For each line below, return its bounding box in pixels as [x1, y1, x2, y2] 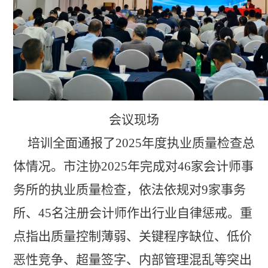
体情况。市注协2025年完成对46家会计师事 [13, 159, 254, 174]
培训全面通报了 [27, 136, 115, 151]
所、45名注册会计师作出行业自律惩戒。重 [13, 206, 252, 221]
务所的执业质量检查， [13, 182, 139, 197]
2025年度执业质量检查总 [115, 136, 255, 151]
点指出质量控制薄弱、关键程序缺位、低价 [13, 229, 252, 244]
